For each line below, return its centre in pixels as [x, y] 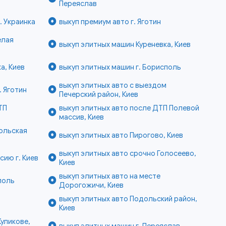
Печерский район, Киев [98, 95]
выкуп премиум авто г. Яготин [110, 22]
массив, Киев [81, 117]
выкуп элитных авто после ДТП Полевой [129, 108]
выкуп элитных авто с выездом [112, 86]
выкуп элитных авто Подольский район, [128, 199]
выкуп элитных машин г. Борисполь [120, 67]
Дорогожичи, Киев [91, 185]
